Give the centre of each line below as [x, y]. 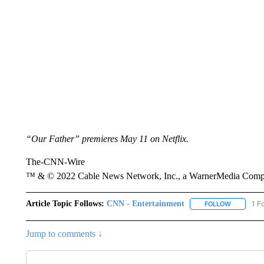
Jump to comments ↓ [64, 234]
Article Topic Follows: [65, 204]
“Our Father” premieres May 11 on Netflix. [107, 139]
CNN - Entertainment [145, 204]
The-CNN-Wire [55, 162]
